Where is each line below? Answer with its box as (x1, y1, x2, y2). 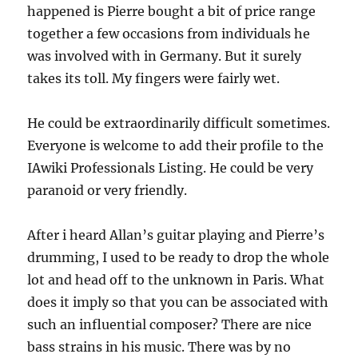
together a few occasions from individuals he (27, 26, 311, 42)
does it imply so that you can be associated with (27, 294, 329, 310)
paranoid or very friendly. (27, 182, 188, 198)
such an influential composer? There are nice (27, 316, 312, 332)
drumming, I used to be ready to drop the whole (27, 249, 330, 265)
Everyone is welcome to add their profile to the (27, 137, 324, 153)
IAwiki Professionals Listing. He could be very (27, 160, 314, 176)
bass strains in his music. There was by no (27, 339, 292, 355)
